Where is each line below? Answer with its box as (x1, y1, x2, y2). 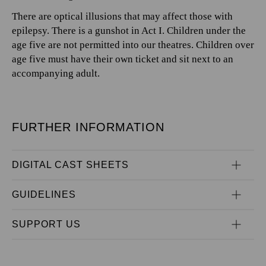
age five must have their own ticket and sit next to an (12, 53, 233, 65)
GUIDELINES (12, 189, 76, 199)
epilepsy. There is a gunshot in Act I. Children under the (12, 24, 246, 36)
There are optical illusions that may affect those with (12, 10, 233, 22)
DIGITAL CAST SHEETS (12, 159, 129, 170)
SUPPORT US (12, 218, 81, 229)
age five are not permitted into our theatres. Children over (12, 39, 254, 50)
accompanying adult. (12, 67, 100, 79)
